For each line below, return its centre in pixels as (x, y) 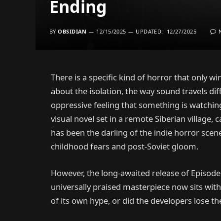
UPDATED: (149, 31)
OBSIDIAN (72, 31)
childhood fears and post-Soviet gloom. (125, 146)
